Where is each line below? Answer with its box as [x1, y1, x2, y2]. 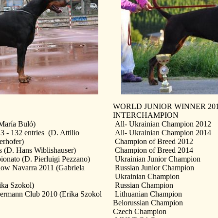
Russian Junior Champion [113, 163, 194, 172]
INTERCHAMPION [113, 110, 179, 119]
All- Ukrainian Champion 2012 [113, 119, 211, 128]
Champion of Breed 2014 [113, 145, 193, 154]
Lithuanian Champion [113, 189, 182, 198]
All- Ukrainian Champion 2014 [113, 128, 211, 137]
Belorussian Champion [113, 198, 183, 207]
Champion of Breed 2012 [113, 137, 193, 145]
